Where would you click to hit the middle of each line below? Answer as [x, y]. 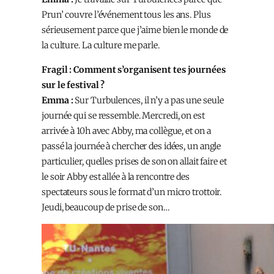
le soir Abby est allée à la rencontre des [116, 176]
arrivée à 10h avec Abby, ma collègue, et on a [126, 131]
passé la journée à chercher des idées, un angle [131, 146]
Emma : [57, 100]
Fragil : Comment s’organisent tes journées [134, 69]
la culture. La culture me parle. [101, 46]
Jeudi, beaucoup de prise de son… [106, 207]
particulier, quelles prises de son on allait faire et [134, 161]
